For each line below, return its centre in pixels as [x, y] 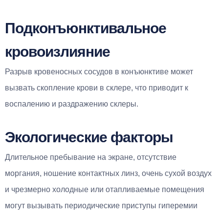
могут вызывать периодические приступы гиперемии [101, 205]
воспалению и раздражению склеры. [72, 104]
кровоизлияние [57, 51]
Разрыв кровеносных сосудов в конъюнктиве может [99, 71]
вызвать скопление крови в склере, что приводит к [97, 88]
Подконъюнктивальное [86, 28]
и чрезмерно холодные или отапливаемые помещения [105, 189]
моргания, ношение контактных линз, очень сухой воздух [108, 173]
